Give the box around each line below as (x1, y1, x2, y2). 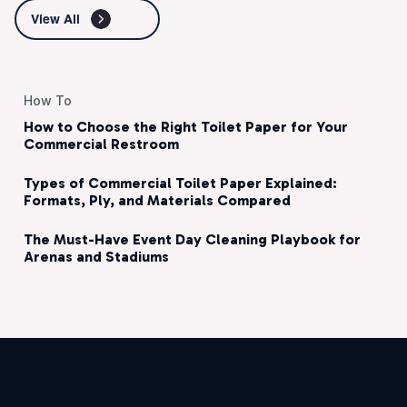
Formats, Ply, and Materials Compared (24, 192, 291, 210)
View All (31, 11, 80, 28)
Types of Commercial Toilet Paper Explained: (24, 174, 337, 193)
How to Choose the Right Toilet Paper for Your (24, 118, 348, 136)
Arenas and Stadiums (24, 248, 169, 266)
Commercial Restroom (24, 135, 179, 154)
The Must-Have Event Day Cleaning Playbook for (24, 231, 361, 249)
